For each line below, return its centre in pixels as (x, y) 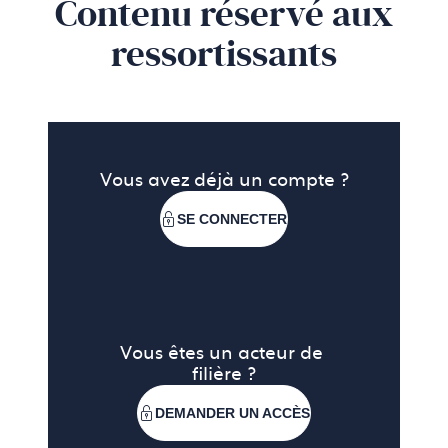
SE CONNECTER (232, 219)
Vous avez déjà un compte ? (224, 181)
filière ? (224, 375)
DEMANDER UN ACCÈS (232, 413)
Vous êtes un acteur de (224, 354)
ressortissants (224, 54)
